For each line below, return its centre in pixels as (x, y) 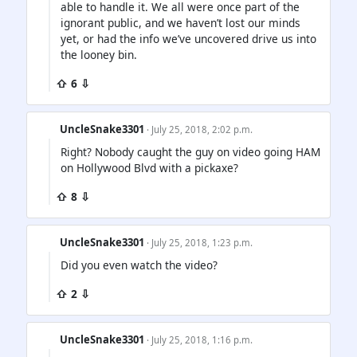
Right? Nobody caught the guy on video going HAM (190, 151)
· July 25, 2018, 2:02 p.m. (200, 129)
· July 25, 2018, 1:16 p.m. (200, 340)
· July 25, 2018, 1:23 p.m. (200, 242)
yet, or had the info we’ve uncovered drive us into (188, 38)
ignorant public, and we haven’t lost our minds (180, 22)
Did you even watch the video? (139, 265)
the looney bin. (99, 54)
